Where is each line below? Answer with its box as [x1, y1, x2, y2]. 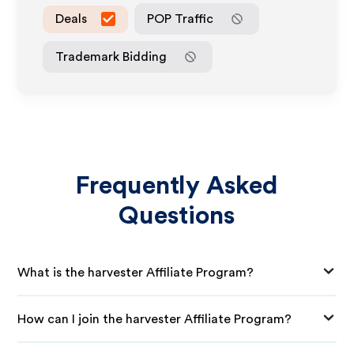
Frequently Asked [75, 173, 279, 198]
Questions [119, 203, 235, 228]
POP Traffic [147, 12, 214, 25]
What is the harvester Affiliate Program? [17, 265, 254, 279]
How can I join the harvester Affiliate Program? [17, 312, 292, 326]
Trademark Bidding [55, 50, 168, 63]
